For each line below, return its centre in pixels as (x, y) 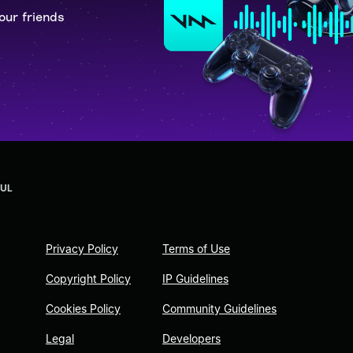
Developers (191, 339)
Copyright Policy (88, 279)
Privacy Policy (82, 249)
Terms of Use (196, 249)
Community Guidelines (219, 309)
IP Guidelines (195, 279)
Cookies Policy (83, 309)
